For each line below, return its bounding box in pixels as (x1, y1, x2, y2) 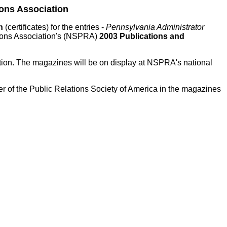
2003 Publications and (99, 32, 184, 41)
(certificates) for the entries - (5, 23, 106, 31)
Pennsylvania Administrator (106, 23, 204, 31)
